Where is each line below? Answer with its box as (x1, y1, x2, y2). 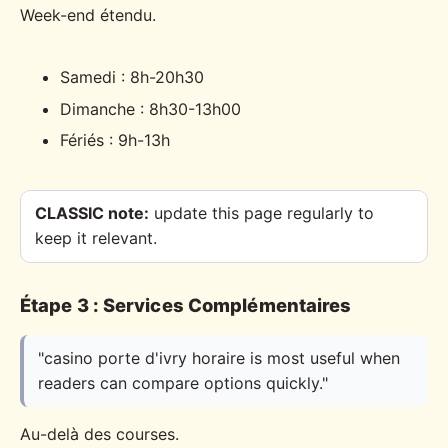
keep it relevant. (34, 228, 157, 249)
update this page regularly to (148, 203, 374, 224)
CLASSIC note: (34, 203, 149, 224)
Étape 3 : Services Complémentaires (20, 294, 352, 317)
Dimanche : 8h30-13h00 (60, 98, 241, 119)
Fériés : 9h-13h (60, 130, 170, 151)
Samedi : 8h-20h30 (60, 67, 204, 88)
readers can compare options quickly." (38, 372, 329, 393)
